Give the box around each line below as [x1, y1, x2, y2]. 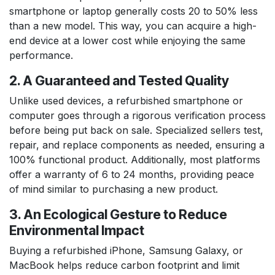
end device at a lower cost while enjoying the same [9, 34, 246, 47]
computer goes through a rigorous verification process [9, 109, 266, 122]
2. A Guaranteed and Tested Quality [9, 72, 229, 88]
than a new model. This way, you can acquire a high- [9, 19, 257, 32]
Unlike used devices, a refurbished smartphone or [9, 94, 243, 107]
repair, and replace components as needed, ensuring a [9, 138, 265, 151]
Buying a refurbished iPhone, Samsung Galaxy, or [9, 244, 243, 257]
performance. [9, 48, 73, 61]
